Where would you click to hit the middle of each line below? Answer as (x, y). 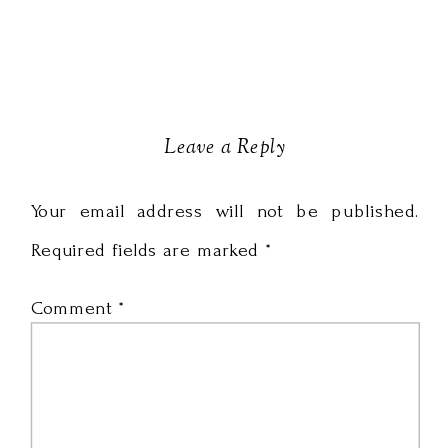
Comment (74, 308)
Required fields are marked (148, 250)
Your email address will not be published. (225, 211)
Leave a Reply (225, 148)
